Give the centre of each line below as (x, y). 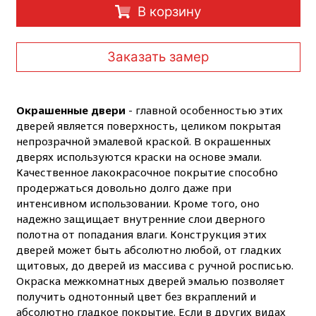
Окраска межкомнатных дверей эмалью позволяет (150, 280)
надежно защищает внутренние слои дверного (140, 218)
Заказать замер (158, 57)
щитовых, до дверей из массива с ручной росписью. (154, 265)
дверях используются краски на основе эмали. (139, 156)
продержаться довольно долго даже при (123, 187)
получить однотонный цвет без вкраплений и (136, 296)
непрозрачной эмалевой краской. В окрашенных (143, 141)
